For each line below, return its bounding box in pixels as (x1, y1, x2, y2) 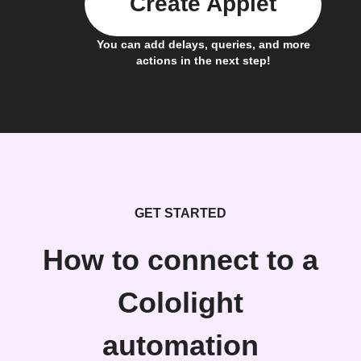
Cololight (118, 286, 243, 319)
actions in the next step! (135, 53, 271, 67)
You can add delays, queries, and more (96, 37, 310, 51)
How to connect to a (43, 243, 318, 276)
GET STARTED (135, 205, 226, 220)
